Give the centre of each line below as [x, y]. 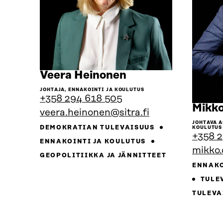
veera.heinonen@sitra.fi [95, 112]
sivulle [144, 97]
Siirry [141, 75]
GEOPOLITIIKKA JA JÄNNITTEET [103, 155]
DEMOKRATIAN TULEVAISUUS [98, 127]
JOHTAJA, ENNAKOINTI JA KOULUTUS [92, 89]
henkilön [149, 86]
